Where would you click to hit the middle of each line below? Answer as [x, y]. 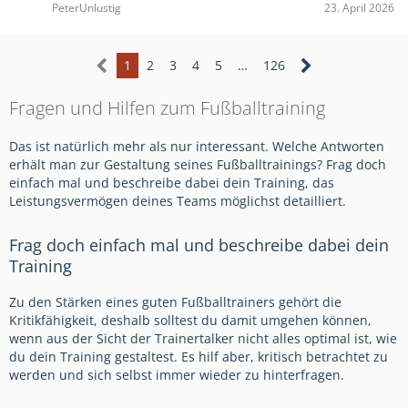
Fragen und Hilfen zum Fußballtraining [167, 108]
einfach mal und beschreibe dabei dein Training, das [172, 183]
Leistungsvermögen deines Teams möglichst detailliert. [178, 201]
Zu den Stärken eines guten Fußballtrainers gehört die [175, 302]
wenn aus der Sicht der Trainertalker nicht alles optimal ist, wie [203, 339]
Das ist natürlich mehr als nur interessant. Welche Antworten [197, 147]
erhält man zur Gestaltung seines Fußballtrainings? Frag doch [198, 165]
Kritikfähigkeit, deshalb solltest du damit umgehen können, [190, 321]
